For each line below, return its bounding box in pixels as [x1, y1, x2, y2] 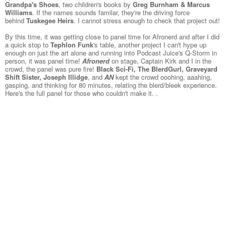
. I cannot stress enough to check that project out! [74, 16, 220, 26]
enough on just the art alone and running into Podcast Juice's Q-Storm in [5, 48, 217, 58]
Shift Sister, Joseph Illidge [5, 72, 88, 82]
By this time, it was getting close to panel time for [5, 32, 152, 42]
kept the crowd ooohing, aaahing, [114, 72, 212, 82]
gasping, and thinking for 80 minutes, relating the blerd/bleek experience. [5, 80, 217, 90]
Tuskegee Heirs [26, 16, 74, 26]
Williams [5, 8, 32, 18]
